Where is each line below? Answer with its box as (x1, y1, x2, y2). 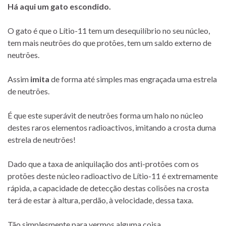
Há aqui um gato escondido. (8, 2, 111, 12)
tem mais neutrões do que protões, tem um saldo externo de (8, 38, 211, 48)
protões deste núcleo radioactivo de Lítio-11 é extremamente (8, 171, 218, 181)
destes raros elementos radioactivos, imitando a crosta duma (8, 123, 216, 133)
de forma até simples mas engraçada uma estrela (49, 74, 217, 84)
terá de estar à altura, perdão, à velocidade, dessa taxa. (8, 195, 193, 205)
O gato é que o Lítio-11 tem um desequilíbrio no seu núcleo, (8, 26, 210, 36)
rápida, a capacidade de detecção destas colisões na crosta (8, 183, 209, 193)
